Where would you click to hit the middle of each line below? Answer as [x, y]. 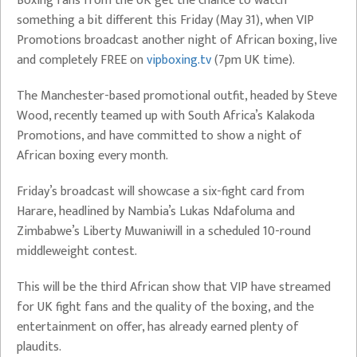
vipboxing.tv [179, 61]
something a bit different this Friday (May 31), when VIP [165, 21]
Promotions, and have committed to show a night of [159, 136]
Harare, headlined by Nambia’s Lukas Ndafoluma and [156, 212]
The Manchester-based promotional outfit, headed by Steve [177, 96]
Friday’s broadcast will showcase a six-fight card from [161, 192]
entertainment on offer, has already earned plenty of [158, 328]
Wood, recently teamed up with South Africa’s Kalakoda [166, 116]
